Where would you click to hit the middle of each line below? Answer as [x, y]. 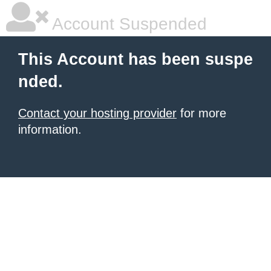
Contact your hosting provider [97, 113]
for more [201, 113]
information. [50, 129]
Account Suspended [128, 24]
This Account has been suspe [135, 59]
